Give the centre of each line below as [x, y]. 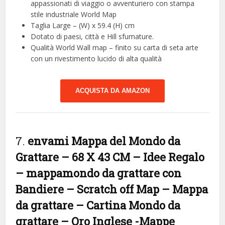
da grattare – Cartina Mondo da [98, 205]
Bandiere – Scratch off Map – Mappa [112, 189]
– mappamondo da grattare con [99, 173]
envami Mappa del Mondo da [104, 141]
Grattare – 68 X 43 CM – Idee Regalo [110, 157]
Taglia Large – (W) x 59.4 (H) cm [83, 25]
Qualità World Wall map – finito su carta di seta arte [115, 47]
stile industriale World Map [74, 14]
